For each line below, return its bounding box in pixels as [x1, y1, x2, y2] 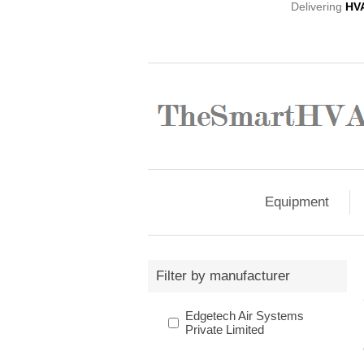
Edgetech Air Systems [185, 309, 304, 323]
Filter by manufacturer [156, 268, 290, 284]
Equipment [265, 194, 329, 210]
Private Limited [185, 323, 264, 336]
